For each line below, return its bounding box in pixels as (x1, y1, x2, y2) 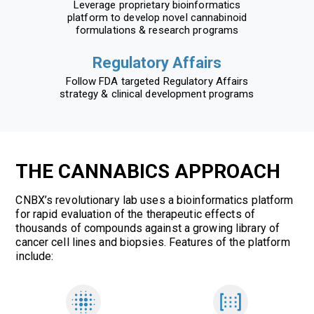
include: (15, 249, 54, 263)
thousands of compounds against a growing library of (15, 221, 280, 235)
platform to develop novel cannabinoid (67, 11, 247, 24)
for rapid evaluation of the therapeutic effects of (15, 207, 256, 221)
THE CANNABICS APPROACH (15, 159, 281, 183)
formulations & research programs (75, 23, 239, 36)
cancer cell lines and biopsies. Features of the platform (15, 235, 290, 249)
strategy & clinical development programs (60, 87, 254, 100)
